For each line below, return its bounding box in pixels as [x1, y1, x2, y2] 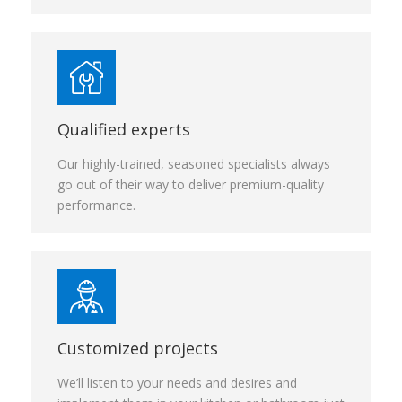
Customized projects [57, 337, 218, 359]
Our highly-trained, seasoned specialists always [57, 155, 330, 172]
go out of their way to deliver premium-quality [57, 176, 324, 193]
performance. [57, 197, 135, 214]
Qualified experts [57, 118, 190, 140]
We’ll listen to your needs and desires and [57, 374, 297, 391]
